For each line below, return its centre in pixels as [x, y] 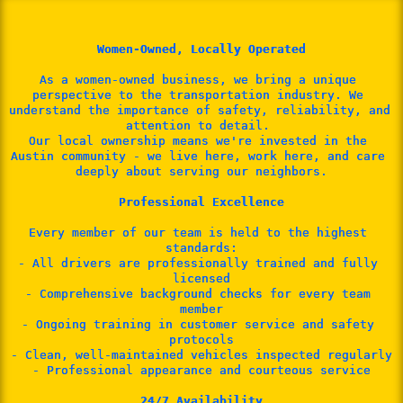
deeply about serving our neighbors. [201, 172]
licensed [201, 279]
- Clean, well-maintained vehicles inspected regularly [201, 355]
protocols [201, 340]
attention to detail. [201, 126]
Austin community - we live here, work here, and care [198, 157]
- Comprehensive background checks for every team [198, 294]
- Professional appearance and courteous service [201, 371]
